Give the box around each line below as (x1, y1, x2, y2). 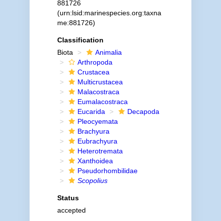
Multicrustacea (77, 78, 123, 86)
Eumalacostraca (77, 98, 128, 106)
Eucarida (77, 108, 105, 115)
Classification (57, 36, 104, 44)
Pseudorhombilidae (77, 167, 138, 175)
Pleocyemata (77, 117, 118, 125)
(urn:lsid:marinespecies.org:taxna (57, 9, 161, 17)
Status (57, 194, 79, 202)
